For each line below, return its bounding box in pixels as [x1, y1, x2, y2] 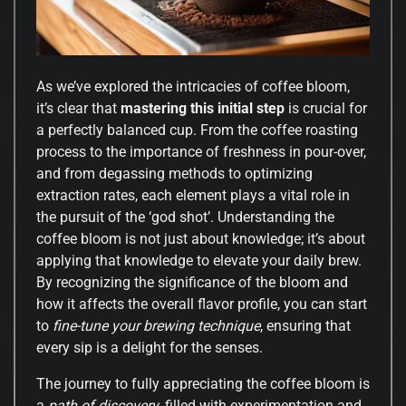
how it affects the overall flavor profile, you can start [36, 295, 367, 313]
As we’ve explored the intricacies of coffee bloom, [36, 77, 350, 95]
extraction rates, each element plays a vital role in [36, 186, 350, 204]
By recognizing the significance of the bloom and [36, 273, 348, 291]
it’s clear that [36, 99, 121, 117]
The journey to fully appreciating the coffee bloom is [36, 374, 370, 392]
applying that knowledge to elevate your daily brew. [36, 251, 362, 269]
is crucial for [285, 99, 367, 117]
